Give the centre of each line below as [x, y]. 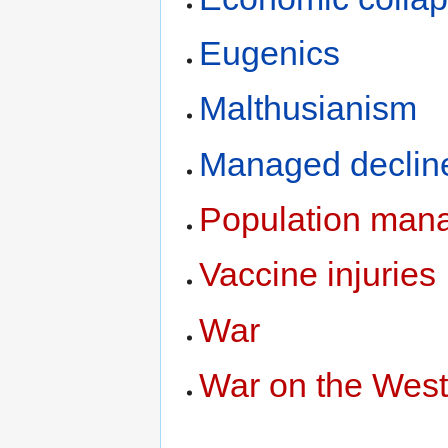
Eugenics [270, 52]
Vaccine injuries [318, 274]
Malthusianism [308, 108]
